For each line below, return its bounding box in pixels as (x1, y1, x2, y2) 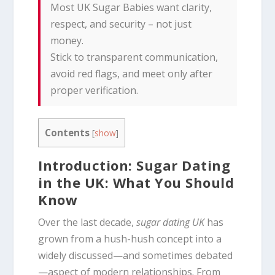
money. (50, 33, 84, 47)
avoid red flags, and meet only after (50, 66, 213, 80)
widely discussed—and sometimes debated (38, 249, 233, 263)
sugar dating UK (136, 215, 205, 230)
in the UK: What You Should (38, 173, 234, 192)
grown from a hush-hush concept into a (38, 232, 222, 246)
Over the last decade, (38, 215, 137, 230)
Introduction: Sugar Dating (38, 156, 231, 175)
